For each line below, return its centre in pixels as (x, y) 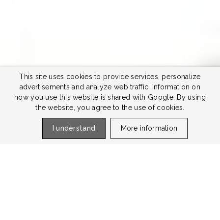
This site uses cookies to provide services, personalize (110, 77)
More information (149, 128)
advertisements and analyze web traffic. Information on (110, 87)
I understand (74, 128)
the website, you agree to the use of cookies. (110, 108)
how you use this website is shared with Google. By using (110, 97)
